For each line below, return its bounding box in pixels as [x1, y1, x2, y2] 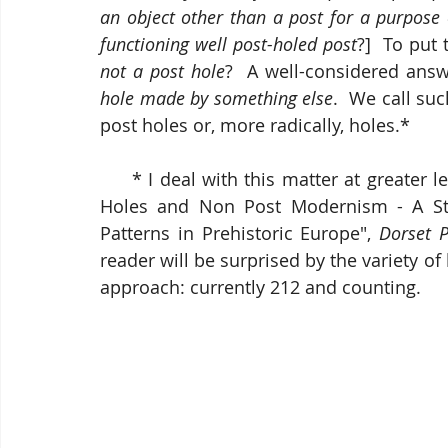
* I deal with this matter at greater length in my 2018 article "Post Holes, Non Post [100, 167, 132, 191]
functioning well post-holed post [100, 32, 357, 56]
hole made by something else [100, 86, 334, 110]
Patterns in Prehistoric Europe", [100, 221, 380, 245]
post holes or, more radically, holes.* [100, 113, 410, 137]
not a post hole [100, 59, 225, 83]
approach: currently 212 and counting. [100, 275, 421, 299]
